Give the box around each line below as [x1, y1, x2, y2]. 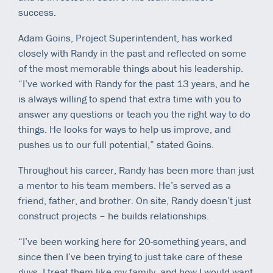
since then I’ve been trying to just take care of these [18, 249, 243, 263]
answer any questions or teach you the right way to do [18, 107, 250, 121]
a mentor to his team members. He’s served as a [18, 178, 231, 192]
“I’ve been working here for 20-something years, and [18, 234, 246, 248]
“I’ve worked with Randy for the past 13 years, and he [18, 76, 250, 90]
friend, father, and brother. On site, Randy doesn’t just [18, 193, 251, 207]
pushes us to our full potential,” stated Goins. [18, 137, 214, 151]
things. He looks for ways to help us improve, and [18, 122, 231, 136]
